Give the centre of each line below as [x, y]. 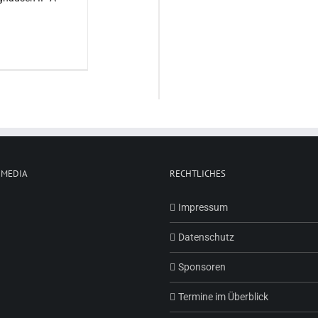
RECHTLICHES [198, 173]
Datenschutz [206, 237]
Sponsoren [202, 267]
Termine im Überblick [223, 296]
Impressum [203, 207]
